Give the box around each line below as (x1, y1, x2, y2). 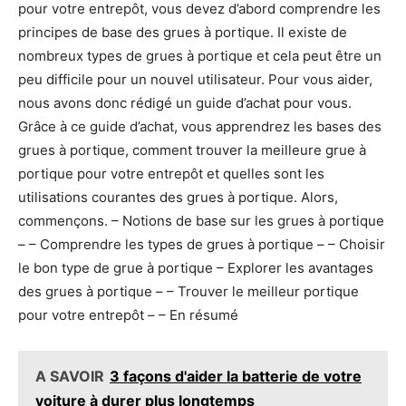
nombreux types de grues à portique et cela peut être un (18, 47, 382, 65)
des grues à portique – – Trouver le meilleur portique (18, 283, 359, 301)
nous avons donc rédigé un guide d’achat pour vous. (18, 94, 352, 112)
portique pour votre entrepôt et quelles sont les (18, 165, 324, 183)
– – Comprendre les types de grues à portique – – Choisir (18, 236, 385, 254)
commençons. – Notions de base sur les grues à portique (18, 212, 384, 230)
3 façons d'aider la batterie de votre (110, 367, 362, 386)
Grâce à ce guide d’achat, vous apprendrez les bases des (18, 118, 382, 136)
